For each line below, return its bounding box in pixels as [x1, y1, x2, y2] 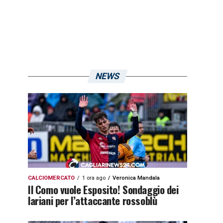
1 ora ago [82, 175, 106, 181]
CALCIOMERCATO [28, 175, 75, 181]
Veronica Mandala [112, 175, 160, 181]
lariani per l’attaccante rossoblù [28, 193, 157, 208]
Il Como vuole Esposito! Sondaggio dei [28, 182, 179, 197]
